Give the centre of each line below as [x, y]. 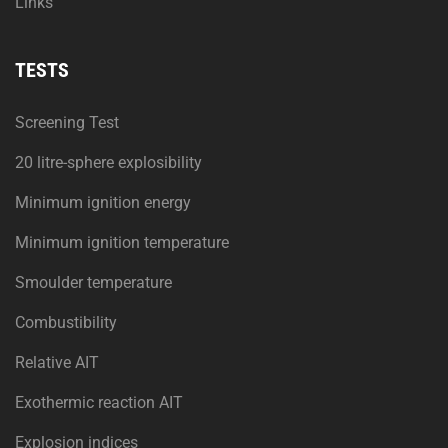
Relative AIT [57, 362]
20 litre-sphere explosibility [108, 162]
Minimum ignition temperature [122, 242]
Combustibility [66, 322]
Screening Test [67, 122]
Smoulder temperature [93, 282]
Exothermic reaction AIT [99, 402]
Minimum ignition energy [103, 202]
